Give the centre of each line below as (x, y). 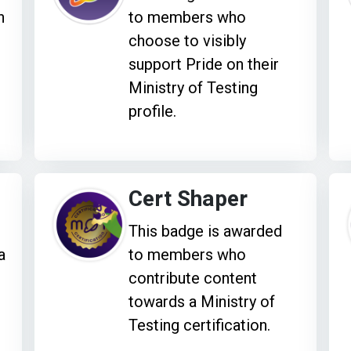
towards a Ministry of (202, 301)
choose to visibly (188, 40)
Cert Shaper (188, 199)
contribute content (193, 278)
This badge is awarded (206, 231)
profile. (153, 111)
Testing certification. (200, 325)
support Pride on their (204, 64)
